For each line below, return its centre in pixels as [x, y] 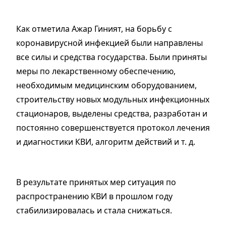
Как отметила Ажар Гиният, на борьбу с [94, 29]
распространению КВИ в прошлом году [94, 196]
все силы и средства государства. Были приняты [111, 57]
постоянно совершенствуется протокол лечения [113, 128]
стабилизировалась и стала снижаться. [94, 211]
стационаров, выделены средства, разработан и [112, 114]
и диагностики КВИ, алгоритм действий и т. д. [106, 142]
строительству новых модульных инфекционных [113, 100]
